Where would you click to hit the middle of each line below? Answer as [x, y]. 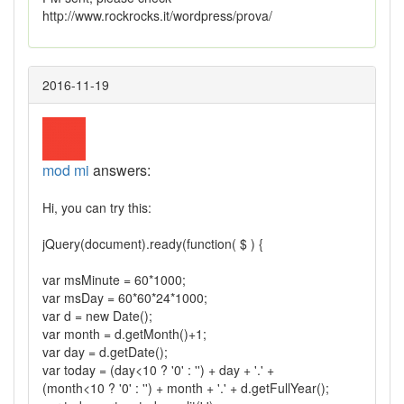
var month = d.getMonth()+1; [124, 333]
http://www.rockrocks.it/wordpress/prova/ [157, 15]
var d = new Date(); [97, 315]
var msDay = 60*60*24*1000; [125, 297]
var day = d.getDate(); [105, 351]
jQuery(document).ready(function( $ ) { [153, 243]
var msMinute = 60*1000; [114, 279]
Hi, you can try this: [97, 207]
